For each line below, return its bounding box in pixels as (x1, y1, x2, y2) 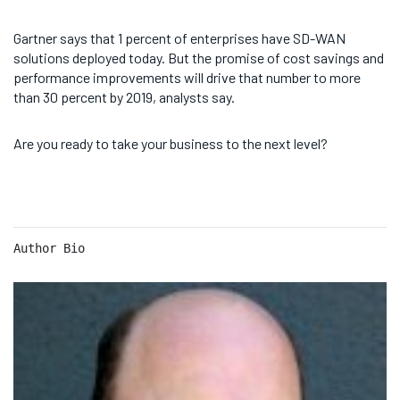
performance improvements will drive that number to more (13, 68, 361, 86)
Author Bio (13, 240, 85, 255)
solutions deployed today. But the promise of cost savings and (13, 48, 384, 66)
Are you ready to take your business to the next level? (13, 134, 328, 152)
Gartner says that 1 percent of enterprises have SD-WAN (13, 29, 346, 46)
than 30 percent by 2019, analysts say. (13, 87, 235, 105)
